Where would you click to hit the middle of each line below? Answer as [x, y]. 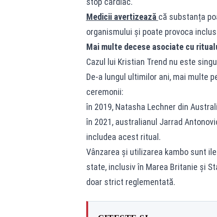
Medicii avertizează [122, 17]
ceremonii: [105, 92]
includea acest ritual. [123, 137]
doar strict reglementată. [131, 182]
